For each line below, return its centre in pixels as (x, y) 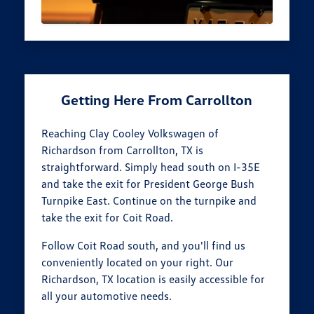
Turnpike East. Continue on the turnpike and (149, 201)
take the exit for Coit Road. (108, 218)
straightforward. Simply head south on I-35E (151, 167)
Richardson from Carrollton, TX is (123, 150)
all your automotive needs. (107, 296)
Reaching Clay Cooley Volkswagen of (130, 134)
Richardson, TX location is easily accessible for (153, 279)
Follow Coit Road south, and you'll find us (144, 246)
